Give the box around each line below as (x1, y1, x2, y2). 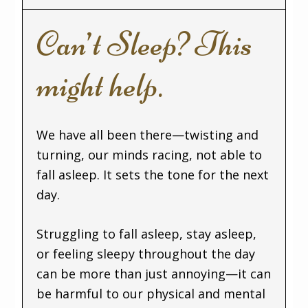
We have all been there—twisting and (36, 126, 259, 143)
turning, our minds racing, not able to (36, 146, 263, 163)
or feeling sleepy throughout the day (36, 245, 256, 262)
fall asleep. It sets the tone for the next (36, 166, 269, 183)
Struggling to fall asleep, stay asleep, (36, 225, 257, 242)
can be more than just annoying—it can (36, 265, 272, 282)
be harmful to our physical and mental (36, 285, 266, 302)
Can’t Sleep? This (36, 23, 253, 65)
